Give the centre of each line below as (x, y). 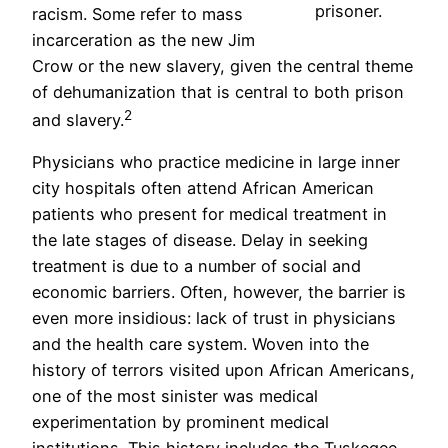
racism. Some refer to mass (137, 13)
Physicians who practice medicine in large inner (216, 162)
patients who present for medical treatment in (209, 214)
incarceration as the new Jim (143, 39)
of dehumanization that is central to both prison (218, 91)
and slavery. (78, 120)
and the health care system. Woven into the (200, 344)
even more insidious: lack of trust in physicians (214, 318)
